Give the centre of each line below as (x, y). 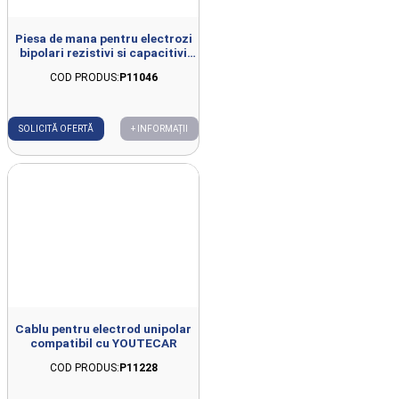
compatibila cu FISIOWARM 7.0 (103, 67)
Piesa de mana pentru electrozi (103, 39)
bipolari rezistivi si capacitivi (103, 53)
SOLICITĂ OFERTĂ (56, 129)
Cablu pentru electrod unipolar (103, 328)
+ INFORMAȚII (159, 129)
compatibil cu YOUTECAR (103, 342)
